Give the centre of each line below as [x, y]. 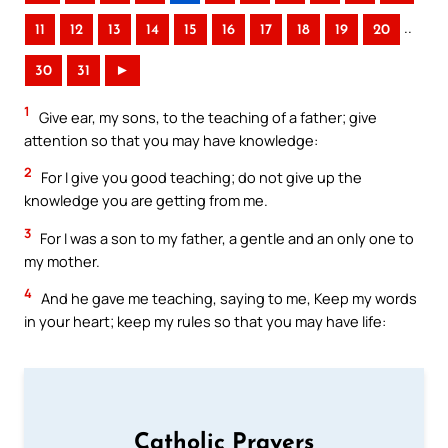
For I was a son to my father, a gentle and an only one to [225, 237]
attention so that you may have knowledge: [171, 139]
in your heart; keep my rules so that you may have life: [205, 321]
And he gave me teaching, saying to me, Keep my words [227, 298]
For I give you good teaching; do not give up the [200, 177]
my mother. [62, 260]
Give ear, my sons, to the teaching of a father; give [206, 116]
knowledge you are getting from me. [146, 200]
